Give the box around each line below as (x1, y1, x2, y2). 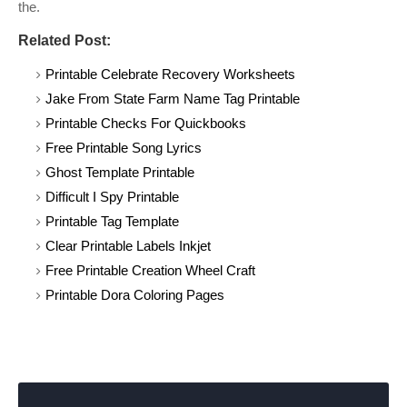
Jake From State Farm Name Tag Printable (45, 91, 300, 106)
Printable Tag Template (45, 213, 179, 229)
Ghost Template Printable (45, 164, 194, 180)
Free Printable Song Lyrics (45, 140, 202, 155)
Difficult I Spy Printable (45, 189, 179, 204)
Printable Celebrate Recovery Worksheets (45, 66, 295, 82)
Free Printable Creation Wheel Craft (45, 263, 255, 278)
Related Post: (18, 33, 111, 48)
